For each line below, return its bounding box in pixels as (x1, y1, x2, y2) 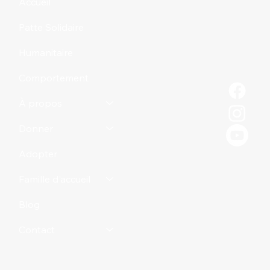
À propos (19, 96, 63, 109)
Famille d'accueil (19, 172, 91, 185)
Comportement (19, 71, 89, 84)
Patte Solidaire (19, 20, 84, 33)
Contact (19, 223, 55, 236)
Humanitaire (19, 46, 74, 58)
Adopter (19, 147, 58, 160)
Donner (19, 122, 54, 134)
